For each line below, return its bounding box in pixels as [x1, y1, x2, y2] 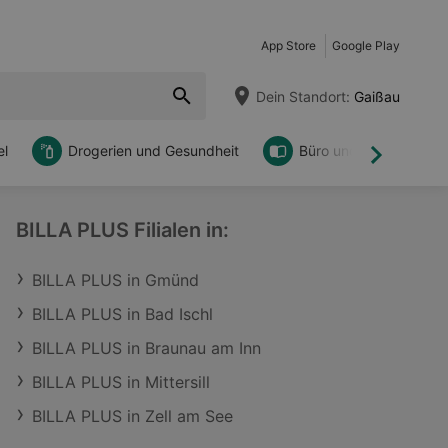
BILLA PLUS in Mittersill [32, 372, 210, 392]
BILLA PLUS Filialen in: [16, 218, 229, 242]
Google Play [332, 38, 400, 53]
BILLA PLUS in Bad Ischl [32, 304, 213, 324]
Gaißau [350, 87, 400, 105]
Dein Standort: [256, 87, 350, 105]
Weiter [374, 153, 423, 174]
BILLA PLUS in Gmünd [32, 270, 199, 290]
